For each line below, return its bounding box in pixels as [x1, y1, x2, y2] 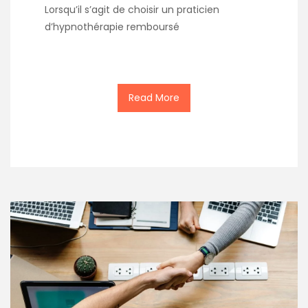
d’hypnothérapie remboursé [45, 19, 179, 34]
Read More [129, 90, 179, 104]
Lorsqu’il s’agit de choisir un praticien [45, 2, 219, 16]
